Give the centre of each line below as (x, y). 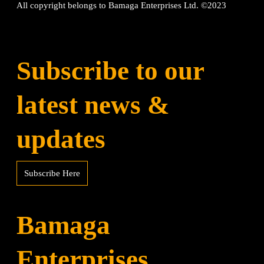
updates (61, 139)
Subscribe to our (110, 71)
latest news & (93, 105)
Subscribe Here (52, 173)
